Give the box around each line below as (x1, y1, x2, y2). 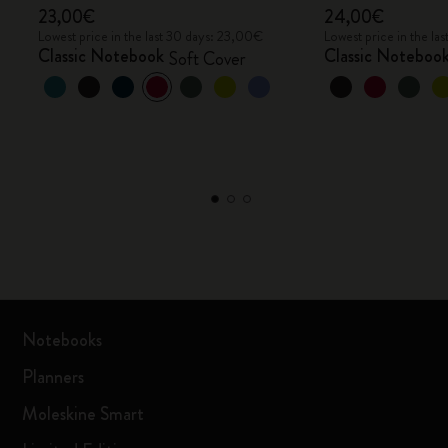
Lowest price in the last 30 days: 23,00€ (38, 26, 264, 46)
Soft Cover (169, 46, 247, 72)
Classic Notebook (38, 43, 165, 69)
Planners (22, 364, 85, 390)
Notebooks (22, 327, 103, 353)
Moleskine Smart (22, 401, 145, 427)
